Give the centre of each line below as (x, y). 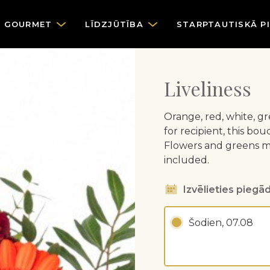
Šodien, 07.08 (221, 223)
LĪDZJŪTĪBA (114, 24)
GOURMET (28, 24)
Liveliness (208, 88)
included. (187, 160)
